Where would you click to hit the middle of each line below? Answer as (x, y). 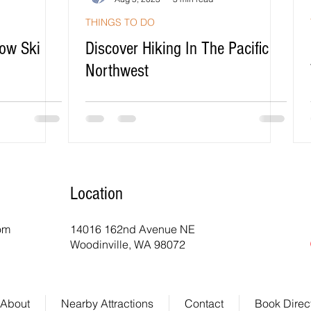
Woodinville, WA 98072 (128, 244)
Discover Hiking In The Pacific (177, 49)
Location (96, 194)
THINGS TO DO (120, 22)
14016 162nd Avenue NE (133, 229)
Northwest (117, 71)
